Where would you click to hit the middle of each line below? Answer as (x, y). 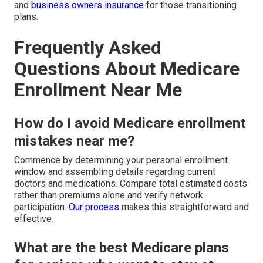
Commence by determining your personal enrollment (121, 160)
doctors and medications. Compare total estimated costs (131, 183)
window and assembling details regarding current (115, 171)
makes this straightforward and (184, 207)
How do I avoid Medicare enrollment (130, 123)
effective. (34, 218)
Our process (94, 207)
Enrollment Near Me (98, 90)
